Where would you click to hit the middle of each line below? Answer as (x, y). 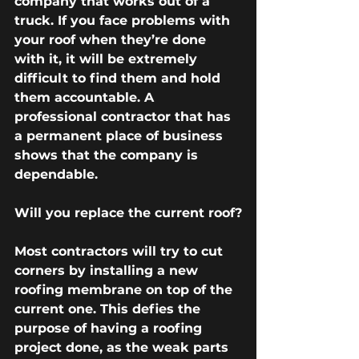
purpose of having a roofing (110, 329)
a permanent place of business (121, 136)
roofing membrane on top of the (125, 290)
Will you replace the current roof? (128, 213)
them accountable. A (86, 98)
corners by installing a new (108, 271)
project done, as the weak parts (123, 348)
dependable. (56, 175)
